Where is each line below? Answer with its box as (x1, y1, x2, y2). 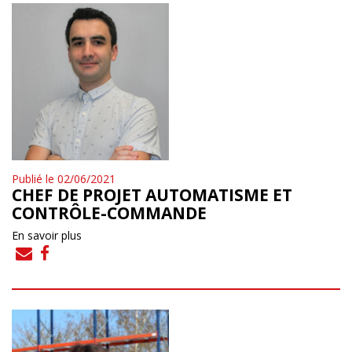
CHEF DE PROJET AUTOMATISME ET (12, 183, 292, 206)
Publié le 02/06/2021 (12, 170, 115, 186)
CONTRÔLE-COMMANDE (12, 201, 207, 224)
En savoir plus (12, 227, 82, 243)
